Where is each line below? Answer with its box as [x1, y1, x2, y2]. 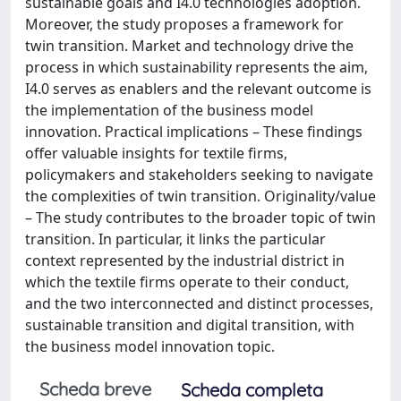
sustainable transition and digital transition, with [25, 315, 354, 335]
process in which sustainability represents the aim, [25, 57, 368, 77]
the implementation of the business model [25, 100, 313, 120]
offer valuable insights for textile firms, [25, 143, 287, 163]
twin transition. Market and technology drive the [25, 36, 354, 55]
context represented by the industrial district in [25, 251, 345, 270]
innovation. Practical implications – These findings [25, 122, 363, 141]
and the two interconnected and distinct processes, [25, 294, 373, 313]
